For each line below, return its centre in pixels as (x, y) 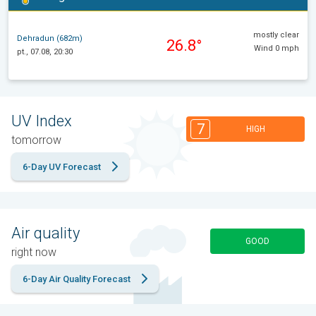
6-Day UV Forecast (62, 166)
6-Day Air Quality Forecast (77, 279)
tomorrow (36, 140)
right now (34, 252)
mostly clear (276, 35)
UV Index (42, 121)
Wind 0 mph (276, 48)
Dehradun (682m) (50, 39)
